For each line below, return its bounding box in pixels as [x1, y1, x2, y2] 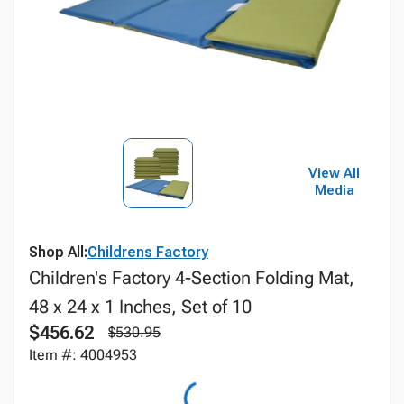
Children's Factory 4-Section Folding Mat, [29, 267, 354, 289]
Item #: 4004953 [29, 346, 137, 363]
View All [308, 165, 361, 181]
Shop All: [29, 243, 87, 261]
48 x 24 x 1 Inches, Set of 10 [29, 296, 252, 317]
